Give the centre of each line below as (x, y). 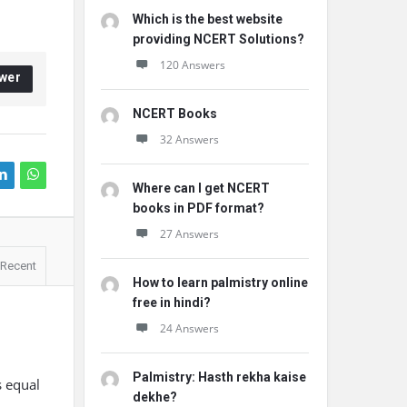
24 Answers (189, 328)
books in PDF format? (199, 208)
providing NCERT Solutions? (218, 39)
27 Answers (189, 234)
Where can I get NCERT (201, 188)
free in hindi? (172, 303)
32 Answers (189, 139)
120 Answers (193, 65)
